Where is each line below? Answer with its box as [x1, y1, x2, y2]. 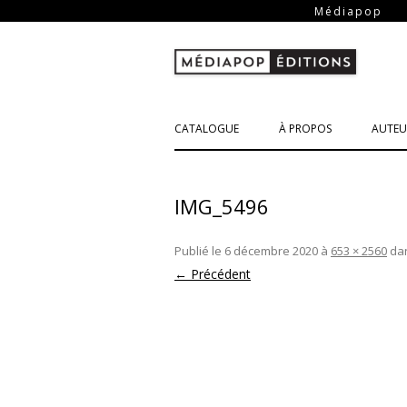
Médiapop [313, 4, 382, 19]
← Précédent [174, 265, 251, 283]
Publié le [174, 243, 224, 259]
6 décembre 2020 [224, 243, 318, 259]
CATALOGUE [174, 121, 239, 136]
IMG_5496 [174, 193, 269, 220]
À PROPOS [279, 121, 332, 136]
